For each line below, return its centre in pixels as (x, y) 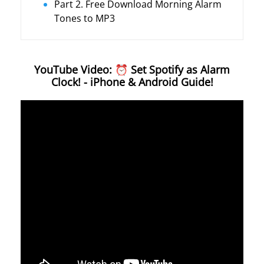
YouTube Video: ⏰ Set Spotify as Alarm (132, 69)
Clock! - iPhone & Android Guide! (132, 82)
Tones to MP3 (85, 18)
